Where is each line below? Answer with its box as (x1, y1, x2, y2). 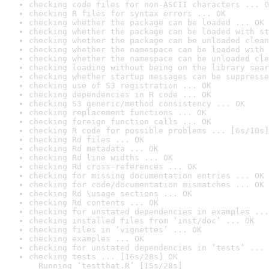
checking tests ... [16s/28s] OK (29, 252, 178, 261)
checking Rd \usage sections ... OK (29, 189, 192, 198)
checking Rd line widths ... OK (29, 153, 173, 162)
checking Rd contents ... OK (29, 198, 159, 207)
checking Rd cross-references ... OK (29, 162, 197, 171)
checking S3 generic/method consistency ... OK (29, 99, 245, 108)
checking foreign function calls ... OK (29, 117, 211, 126)
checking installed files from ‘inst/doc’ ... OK (29, 216, 255, 225)
